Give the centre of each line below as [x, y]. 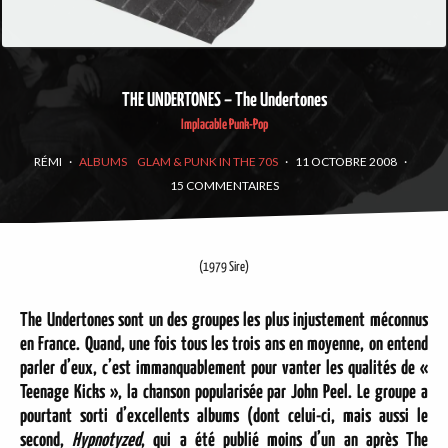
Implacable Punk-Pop [224, 125]
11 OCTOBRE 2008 [346, 161]
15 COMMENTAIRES [224, 185]
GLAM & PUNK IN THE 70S [207, 161]
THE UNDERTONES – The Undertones [224, 100]
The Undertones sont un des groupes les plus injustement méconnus [224, 320]
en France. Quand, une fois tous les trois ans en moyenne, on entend [224, 344]
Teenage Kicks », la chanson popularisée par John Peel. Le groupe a [224, 392]
